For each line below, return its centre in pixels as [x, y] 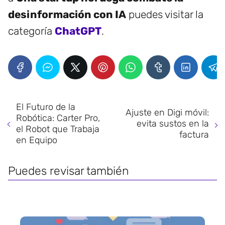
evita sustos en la [173, 123]
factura [194, 134]
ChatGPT [78, 31]
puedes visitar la [165, 14]
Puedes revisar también [69, 171]
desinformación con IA [67, 14]
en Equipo [37, 140]
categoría [31, 31]
